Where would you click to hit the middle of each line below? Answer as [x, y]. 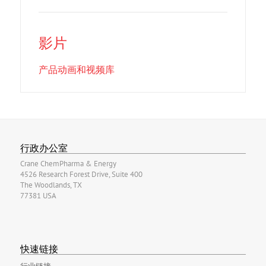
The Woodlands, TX [51, 185]
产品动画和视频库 [76, 69]
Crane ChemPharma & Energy [68, 164]
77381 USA [38, 196]
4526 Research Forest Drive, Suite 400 [81, 175]
